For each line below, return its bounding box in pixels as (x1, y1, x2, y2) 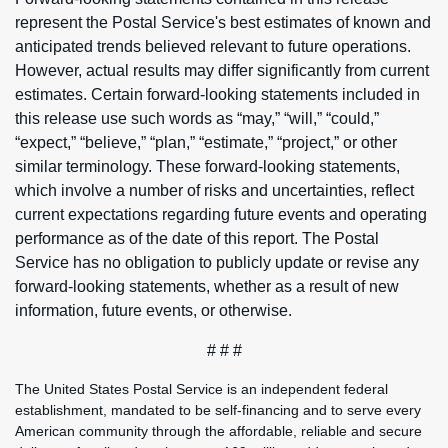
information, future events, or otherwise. (15, 302, 292, 319)
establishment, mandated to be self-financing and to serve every (15, 402, 421, 418)
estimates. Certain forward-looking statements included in (15, 86, 420, 103)
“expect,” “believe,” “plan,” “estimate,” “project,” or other (15, 134, 397, 151)
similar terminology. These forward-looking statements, (15, 158, 400, 175)
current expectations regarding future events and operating (15, 206, 427, 223)
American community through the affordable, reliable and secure (15, 423, 422, 439)
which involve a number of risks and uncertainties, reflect (15, 182, 414, 199)
